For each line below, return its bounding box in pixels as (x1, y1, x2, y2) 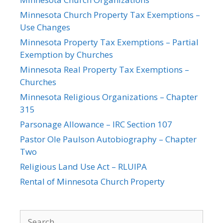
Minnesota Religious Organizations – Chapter (20, 91, 198, 103)
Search (19, 210, 46, 222)
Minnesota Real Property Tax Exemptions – (20, 63, 189, 75)
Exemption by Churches (20, 48, 113, 60)
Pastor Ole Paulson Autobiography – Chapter (20, 133, 197, 145)
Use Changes (20, 21, 70, 33)
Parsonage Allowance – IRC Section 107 (20, 118, 172, 130)
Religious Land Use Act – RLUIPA (20, 160, 147, 172)
